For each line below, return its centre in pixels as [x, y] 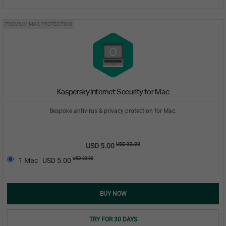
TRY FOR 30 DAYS [113, 219]
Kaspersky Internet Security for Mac [113, 92]
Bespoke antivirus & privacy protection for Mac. [113, 111]
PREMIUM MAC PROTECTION [39, 24]
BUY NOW [113, 193]
